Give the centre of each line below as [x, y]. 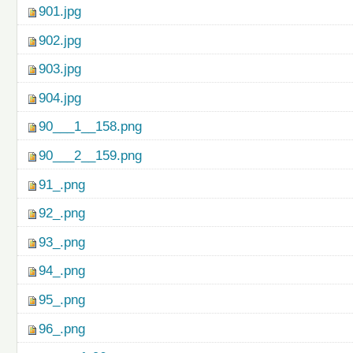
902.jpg [60, 40]
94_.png [62, 271]
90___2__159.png [91, 156]
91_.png [62, 184]
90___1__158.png [91, 127]
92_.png [62, 214]
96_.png [62, 329]
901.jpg [60, 11]
